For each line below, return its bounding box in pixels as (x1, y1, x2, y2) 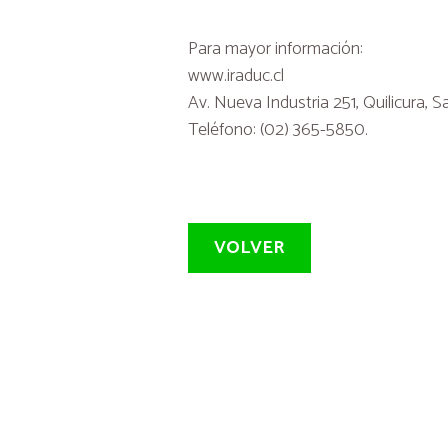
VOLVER (214, 232, 286, 263)
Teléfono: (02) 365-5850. (188, 114, 369, 145)
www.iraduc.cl (188, 60, 285, 91)
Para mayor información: (188, 33, 364, 64)
